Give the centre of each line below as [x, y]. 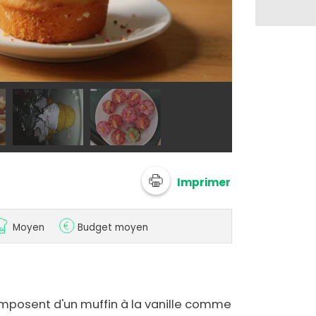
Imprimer [204, 182]
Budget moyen [113, 228]
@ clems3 [269, 68]
